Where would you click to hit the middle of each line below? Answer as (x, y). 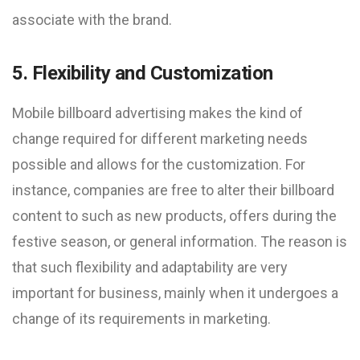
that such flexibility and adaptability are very (150, 267)
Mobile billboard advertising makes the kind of (157, 113)
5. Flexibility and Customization (143, 73)
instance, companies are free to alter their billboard (173, 190)
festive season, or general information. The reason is (180, 241)
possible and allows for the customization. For (159, 164)
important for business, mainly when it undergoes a (175, 293)
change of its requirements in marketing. (141, 319)
